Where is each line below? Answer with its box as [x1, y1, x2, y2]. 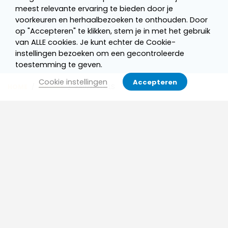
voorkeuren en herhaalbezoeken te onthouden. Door [15, 15, 208, 25]
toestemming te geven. [15, 60, 102, 70]
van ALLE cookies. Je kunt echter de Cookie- [15, 37, 176, 47]
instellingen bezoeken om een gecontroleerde [15, 48, 184, 59]
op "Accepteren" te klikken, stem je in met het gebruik [15, 26, 210, 36]
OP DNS [39, 82, 64, 92]
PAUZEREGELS [75, 82, 115, 92]
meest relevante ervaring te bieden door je [15, 4, 173, 14]
